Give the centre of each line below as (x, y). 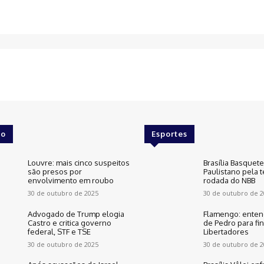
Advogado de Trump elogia (76, 214)
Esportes (170, 134)
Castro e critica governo (70, 222)
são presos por (55, 172)
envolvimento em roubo (71, 181)
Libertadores (226, 231)
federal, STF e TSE (60, 231)
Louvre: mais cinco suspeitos (79, 163)
